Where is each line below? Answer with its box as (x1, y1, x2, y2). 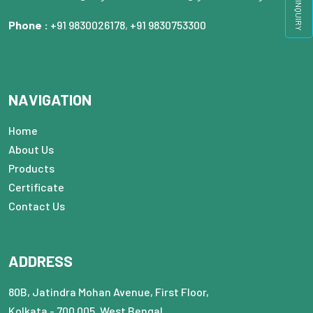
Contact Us (8, 199, 65, 213)
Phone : (8, 18, 50, 32)
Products (8, 161, 54, 175)
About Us (8, 143, 54, 156)
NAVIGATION (8, 90, 92, 109)
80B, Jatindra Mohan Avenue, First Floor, (8, 285, 209, 299)
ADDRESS (8, 252, 73, 270)
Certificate (8, 180, 64, 194)
